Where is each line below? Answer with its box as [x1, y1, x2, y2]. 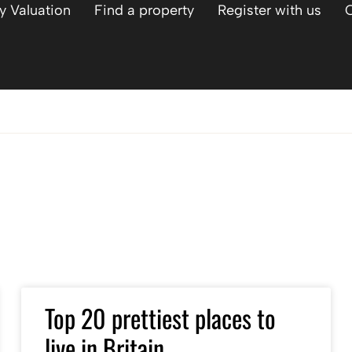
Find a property [94, 2, 195, 19]
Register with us [218, 2, 322, 19]
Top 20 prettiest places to [44, 299, 276, 336]
